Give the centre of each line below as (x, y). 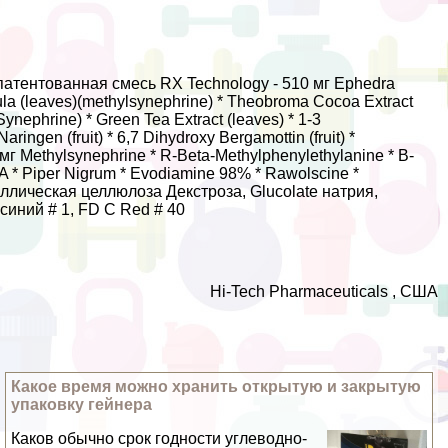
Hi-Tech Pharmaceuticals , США (324, 291)
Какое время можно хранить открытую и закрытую (216, 386)
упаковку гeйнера (82, 404)
